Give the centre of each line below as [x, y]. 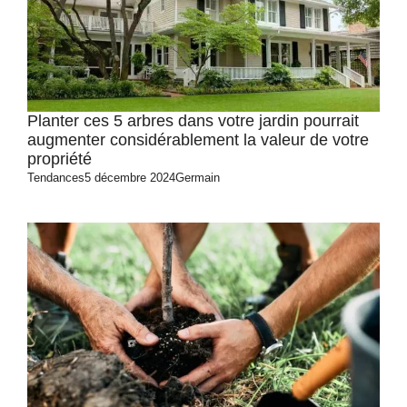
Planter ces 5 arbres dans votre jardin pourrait [193, 121]
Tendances [56, 178]
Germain [198, 178]
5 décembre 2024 [130, 178]
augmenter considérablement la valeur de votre [198, 140]
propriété [60, 159]
